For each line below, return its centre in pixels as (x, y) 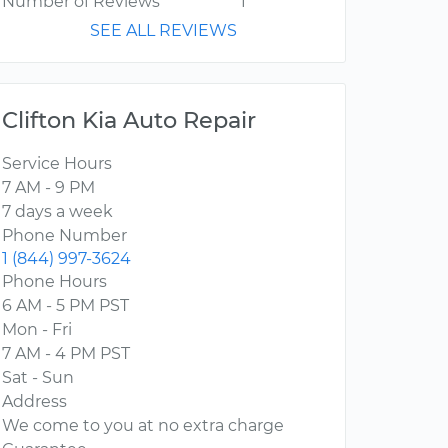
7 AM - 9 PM (48, 188)
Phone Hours (54, 282)
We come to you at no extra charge (143, 426)
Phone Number (64, 236)
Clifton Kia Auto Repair (129, 120)
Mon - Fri (37, 330)
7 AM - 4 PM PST (66, 354)
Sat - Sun (38, 378)
